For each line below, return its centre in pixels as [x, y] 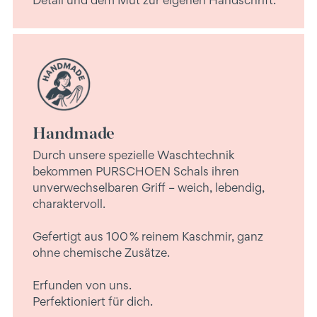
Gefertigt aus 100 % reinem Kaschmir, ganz [148, 236]
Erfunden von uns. [82, 285]
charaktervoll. [69, 203]
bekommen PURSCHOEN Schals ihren [136, 171]
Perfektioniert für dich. [93, 301]
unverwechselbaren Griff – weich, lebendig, [149, 187]
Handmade [74, 133]
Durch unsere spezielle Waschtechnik [133, 155]
